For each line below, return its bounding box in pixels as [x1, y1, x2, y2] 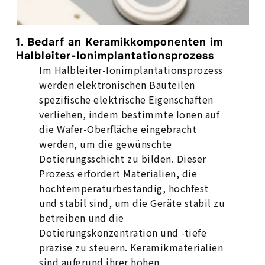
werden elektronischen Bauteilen [39, 77, 195, 92]
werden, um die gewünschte [39, 137, 172, 151]
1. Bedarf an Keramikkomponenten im [16, 35, 224, 49]
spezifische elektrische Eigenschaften [39, 92, 214, 106]
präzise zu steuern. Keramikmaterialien [39, 240, 224, 254]
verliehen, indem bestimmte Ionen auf [39, 107, 220, 121]
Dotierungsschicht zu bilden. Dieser [39, 151, 206, 166]
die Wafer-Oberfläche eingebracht [39, 122, 197, 136]
